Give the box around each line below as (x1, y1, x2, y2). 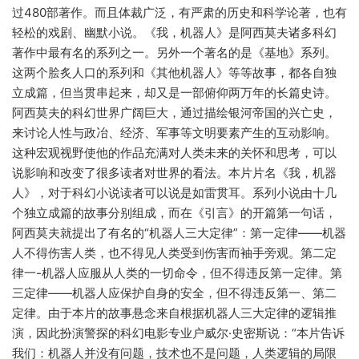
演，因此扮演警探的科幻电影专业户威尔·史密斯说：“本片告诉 (12, 325, 345, 341)
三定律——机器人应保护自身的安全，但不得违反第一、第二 (12, 285, 337, 301)
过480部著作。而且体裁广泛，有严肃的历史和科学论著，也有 (12, 5, 347, 21)
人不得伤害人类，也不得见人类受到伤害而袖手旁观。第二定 (12, 245, 337, 261)
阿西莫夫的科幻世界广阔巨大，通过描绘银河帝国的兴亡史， (12, 105, 337, 121)
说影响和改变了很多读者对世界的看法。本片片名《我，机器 (12, 165, 337, 181)
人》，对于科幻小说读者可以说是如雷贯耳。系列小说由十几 (12, 185, 337, 201)
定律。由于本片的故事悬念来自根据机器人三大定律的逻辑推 (12, 305, 337, 321)
